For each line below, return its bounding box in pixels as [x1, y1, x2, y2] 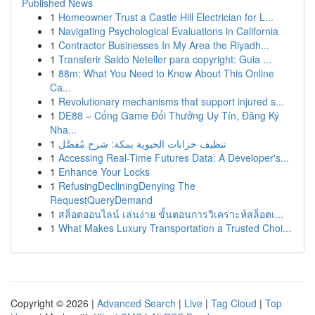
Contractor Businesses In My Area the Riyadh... [58, 38, 269, 52]
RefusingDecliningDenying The [58, 179, 195, 193]
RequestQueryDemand [50, 193, 153, 207]
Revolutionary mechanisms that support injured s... [58, 94, 284, 108]
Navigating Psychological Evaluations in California [58, 24, 278, 38]
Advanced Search [97, 296, 176, 310]
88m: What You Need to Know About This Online [58, 66, 274, 80]
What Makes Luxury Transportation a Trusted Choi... [58, 221, 291, 235]
